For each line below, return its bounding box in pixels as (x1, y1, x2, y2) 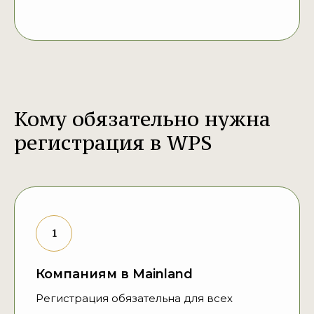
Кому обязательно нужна (14, 106, 271, 132)
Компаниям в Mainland (36, 266, 193, 282)
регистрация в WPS (14, 130, 212, 156)
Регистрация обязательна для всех (36, 292, 233, 306)
